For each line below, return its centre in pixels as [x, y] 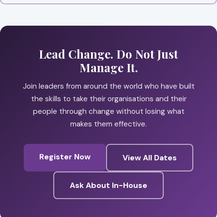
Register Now [65, 156]
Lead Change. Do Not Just [108, 54]
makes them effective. [108, 124]
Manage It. [108, 67]
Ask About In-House [108, 185]
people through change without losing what [108, 111]
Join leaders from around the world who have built [108, 86]
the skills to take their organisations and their [108, 99]
